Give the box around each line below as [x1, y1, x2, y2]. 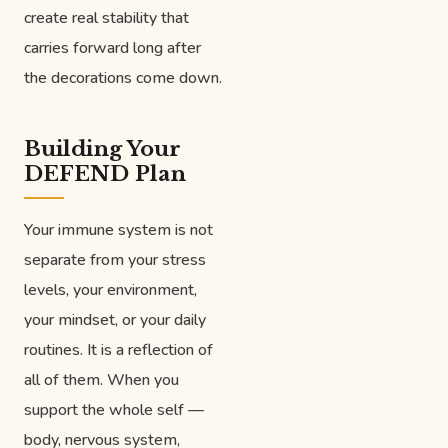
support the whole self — [24, 398, 204, 421]
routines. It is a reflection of [24, 338, 213, 361]
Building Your [24, 135, 181, 162]
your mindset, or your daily [24, 308, 206, 331]
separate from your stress [24, 248, 206, 271]
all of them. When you [24, 368, 179, 391]
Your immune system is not [24, 218, 213, 241]
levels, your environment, [24, 278, 197, 301]
